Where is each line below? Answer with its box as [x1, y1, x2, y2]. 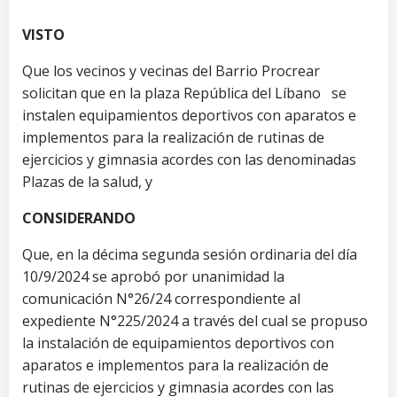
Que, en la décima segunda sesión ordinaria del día [22, 244, 357, 264]
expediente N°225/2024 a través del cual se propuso [22, 310, 368, 331]
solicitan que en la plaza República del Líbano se [22, 82, 346, 103]
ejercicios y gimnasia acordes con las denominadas [22, 149, 356, 169]
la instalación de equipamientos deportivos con [22, 332, 334, 353]
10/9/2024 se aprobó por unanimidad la [22, 266, 284, 286]
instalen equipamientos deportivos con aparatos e [22, 105, 356, 125]
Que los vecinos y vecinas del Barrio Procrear [22, 60, 320, 81]
